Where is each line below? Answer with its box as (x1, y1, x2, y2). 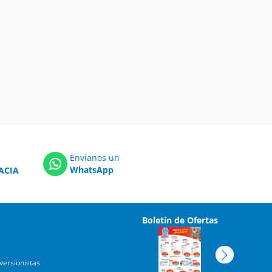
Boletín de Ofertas (141, 214, 218, 226)
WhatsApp (70, 164, 114, 175)
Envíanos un (70, 152, 120, 163)
